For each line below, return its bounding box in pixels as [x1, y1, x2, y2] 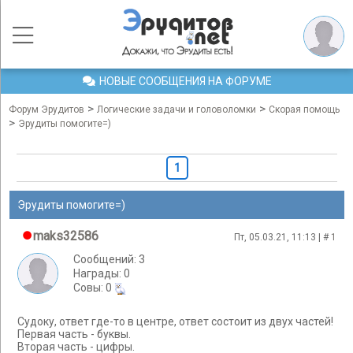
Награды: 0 [73, 267, 130, 280]
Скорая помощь [269, 104, 340, 115]
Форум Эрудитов [9, 104, 84, 115]
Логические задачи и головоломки [97, 104, 256, 115]
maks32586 [33, 229, 98, 243]
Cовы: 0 [73, 281, 114, 294]
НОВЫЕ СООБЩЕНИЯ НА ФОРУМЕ [98, 75, 272, 87]
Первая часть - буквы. [17, 328, 131, 341]
